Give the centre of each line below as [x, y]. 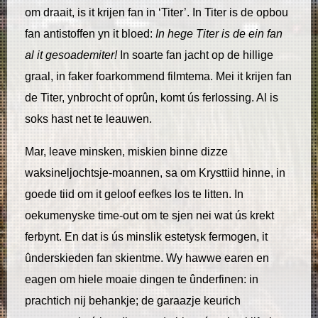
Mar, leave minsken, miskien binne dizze [126, 151]
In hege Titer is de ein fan [219, 33]
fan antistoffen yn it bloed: [90, 33]
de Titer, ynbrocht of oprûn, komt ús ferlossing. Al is [152, 97]
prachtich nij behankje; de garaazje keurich [133, 300]
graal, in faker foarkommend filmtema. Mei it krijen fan [158, 76]
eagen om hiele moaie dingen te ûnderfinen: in [142, 279]
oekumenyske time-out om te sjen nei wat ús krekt [149, 215]
